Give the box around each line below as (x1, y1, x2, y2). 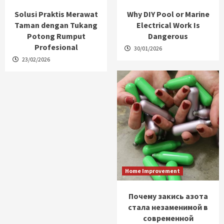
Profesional (34, 42, 78, 52)
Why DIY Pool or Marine (126, 9, 209, 19)
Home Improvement (125, 167, 180, 175)
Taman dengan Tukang (14, 20, 97, 30)
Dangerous (148, 31, 188, 41)
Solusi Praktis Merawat (14, 9, 98, 19)
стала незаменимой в (128, 202, 208, 212)
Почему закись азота (128, 191, 208, 201)
